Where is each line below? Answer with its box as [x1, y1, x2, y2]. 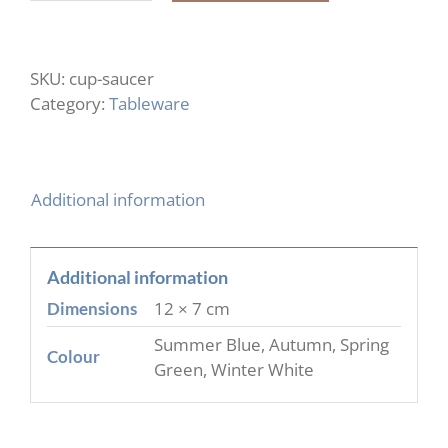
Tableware [109, 92, 190, 115]
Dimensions [46, 297, 137, 319]
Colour [46, 345, 100, 367]
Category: [30, 92, 109, 115]
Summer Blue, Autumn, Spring [153, 332, 389, 356]
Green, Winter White [153, 357, 314, 381]
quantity [89, 79, 154, 103]
